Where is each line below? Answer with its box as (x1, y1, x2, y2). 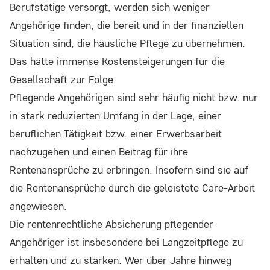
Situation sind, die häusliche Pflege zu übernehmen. (10, 36, 245, 51)
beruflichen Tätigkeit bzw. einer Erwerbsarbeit (10, 127, 222, 141)
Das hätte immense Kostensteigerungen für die (10, 54, 225, 69)
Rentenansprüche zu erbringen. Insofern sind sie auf (10, 163, 248, 177)
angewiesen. (10, 199, 67, 213)
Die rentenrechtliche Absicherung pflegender (10, 217, 213, 231)
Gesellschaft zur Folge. (10, 72, 116, 87)
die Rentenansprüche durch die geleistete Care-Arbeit (10, 181, 255, 195)
